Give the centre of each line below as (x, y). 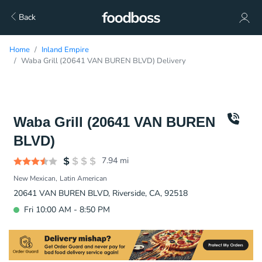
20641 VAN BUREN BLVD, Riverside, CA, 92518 (101, 193)
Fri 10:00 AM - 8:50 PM (67, 210)
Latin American (83, 178)
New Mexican (35, 178)
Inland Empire (65, 50)
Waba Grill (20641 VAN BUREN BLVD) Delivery (104, 61)
